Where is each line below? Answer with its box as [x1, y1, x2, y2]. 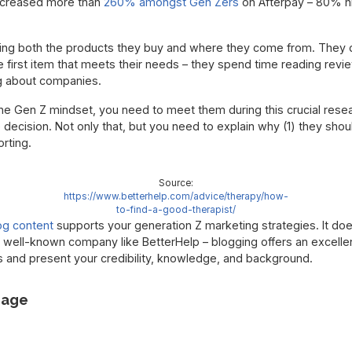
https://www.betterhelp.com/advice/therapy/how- [64, 191, 288, 203]
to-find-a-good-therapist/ [116, 204, 236, 216]
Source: [159, 178, 193, 189]
